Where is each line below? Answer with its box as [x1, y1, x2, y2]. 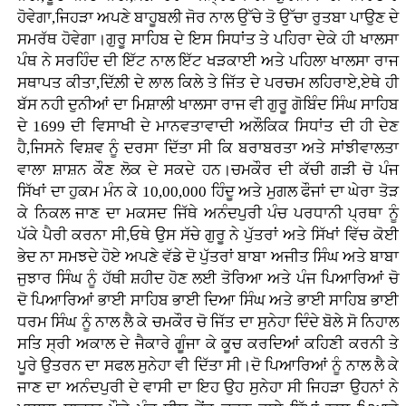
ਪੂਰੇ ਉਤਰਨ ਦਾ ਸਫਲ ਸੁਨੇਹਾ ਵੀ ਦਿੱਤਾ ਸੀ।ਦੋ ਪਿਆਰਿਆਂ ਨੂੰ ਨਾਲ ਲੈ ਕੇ [16, 357, 400, 375]
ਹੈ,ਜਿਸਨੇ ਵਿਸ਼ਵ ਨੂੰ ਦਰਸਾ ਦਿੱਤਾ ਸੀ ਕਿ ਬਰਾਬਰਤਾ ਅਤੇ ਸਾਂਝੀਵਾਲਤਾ [16, 140, 400, 158]
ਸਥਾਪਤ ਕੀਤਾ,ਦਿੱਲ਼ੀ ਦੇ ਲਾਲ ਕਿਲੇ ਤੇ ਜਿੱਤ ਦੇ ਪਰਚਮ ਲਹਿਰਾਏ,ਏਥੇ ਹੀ [16, 74, 400, 92]
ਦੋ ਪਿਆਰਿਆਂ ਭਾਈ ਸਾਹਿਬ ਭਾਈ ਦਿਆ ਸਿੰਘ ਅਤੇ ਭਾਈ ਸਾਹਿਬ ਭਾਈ [16, 292, 400, 310]
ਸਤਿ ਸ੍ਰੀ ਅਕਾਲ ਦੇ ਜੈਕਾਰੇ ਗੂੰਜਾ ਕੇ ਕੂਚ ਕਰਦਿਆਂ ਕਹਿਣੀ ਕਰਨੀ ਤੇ [16, 335, 400, 353]
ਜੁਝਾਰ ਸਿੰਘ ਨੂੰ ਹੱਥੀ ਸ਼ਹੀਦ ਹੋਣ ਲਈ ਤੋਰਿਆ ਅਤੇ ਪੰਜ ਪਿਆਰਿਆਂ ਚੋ [16, 270, 400, 288]
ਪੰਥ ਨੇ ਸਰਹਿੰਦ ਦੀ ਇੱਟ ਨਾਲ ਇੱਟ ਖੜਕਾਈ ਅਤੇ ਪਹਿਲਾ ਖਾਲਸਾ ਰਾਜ [16, 53, 400, 71]
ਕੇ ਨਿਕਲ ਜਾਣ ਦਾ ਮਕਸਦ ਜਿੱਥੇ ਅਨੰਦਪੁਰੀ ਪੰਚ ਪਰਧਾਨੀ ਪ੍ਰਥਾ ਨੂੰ [16, 205, 400, 223]
